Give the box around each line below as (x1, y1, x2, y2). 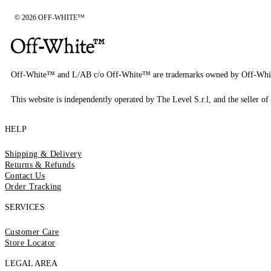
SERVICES (5, 202, 45, 212)
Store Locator (5, 238, 56, 247)
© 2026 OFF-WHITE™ (15, 13, 85, 22)
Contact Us (5, 171, 45, 180)
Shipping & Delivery (5, 149, 82, 158)
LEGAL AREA (5, 258, 57, 268)
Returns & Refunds (5, 160, 75, 169)
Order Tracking (5, 181, 62, 191)
